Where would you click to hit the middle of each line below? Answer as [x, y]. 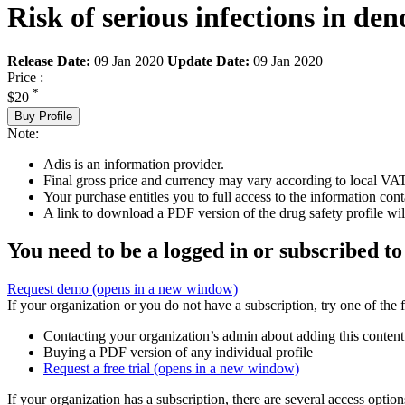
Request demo [50, 289]
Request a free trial [99, 369]
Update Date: [208, 61]
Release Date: [49, 61]
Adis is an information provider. [134, 164]
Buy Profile [43, 116]
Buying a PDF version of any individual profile [178, 353]
